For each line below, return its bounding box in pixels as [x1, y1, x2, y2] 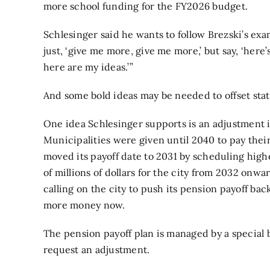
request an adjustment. [43, 243, 150, 256]
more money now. [43, 198, 125, 211]
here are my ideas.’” [43, 60, 133, 73]
